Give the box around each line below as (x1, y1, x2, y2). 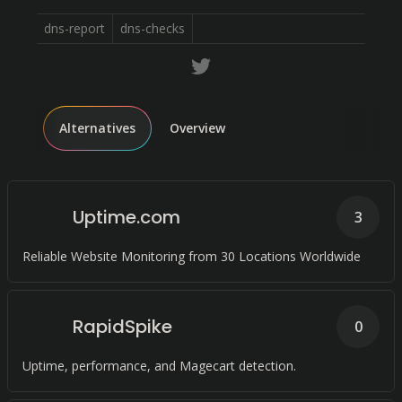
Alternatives (59, 119, 135, 136)
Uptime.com (73, 205, 180, 230)
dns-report (43, 20, 105, 37)
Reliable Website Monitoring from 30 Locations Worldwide (22, 248, 361, 265)
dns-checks (119, 20, 185, 37)
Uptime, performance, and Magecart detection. (22, 357, 296, 374)
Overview (170, 119, 225, 136)
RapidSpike (73, 314, 172, 339)
